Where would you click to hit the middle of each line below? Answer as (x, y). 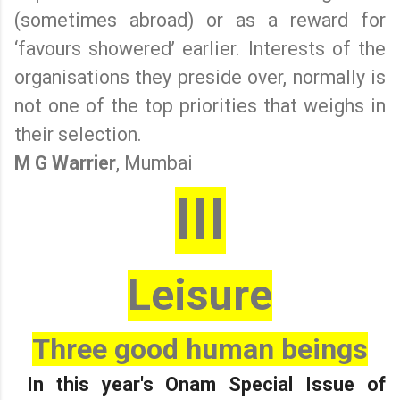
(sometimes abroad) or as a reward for (200, 20)
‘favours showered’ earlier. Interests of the (200, 48)
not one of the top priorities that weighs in (200, 105)
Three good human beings (200, 349)
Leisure (200, 295)
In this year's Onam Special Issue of (206, 384)
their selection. (78, 134)
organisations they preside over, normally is (200, 77)
